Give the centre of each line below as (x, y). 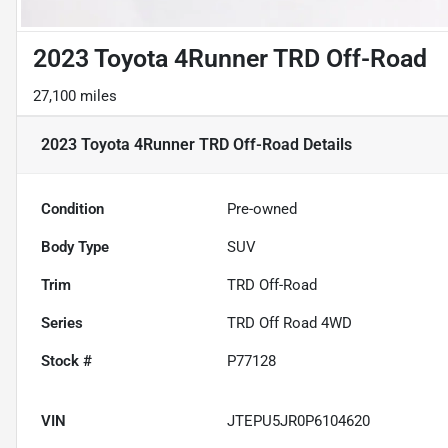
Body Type (75, 247)
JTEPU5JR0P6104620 (299, 421)
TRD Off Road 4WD (290, 323)
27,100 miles (75, 96)
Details (325, 145)
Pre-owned (262, 209)
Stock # (66, 361)
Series (62, 323)
